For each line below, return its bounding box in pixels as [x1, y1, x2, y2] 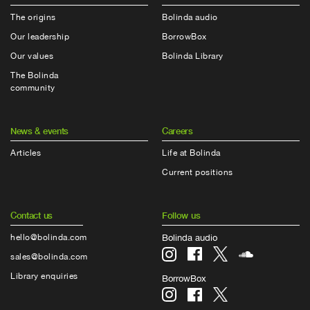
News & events [10, 125, 69, 137]
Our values [10, 51, 54, 62]
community [10, 83, 55, 93]
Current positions [162, 167, 233, 178]
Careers [162, 125, 193, 137]
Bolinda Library [162, 51, 224, 62]
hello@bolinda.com [10, 232, 87, 243]
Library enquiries [10, 271, 78, 282]
